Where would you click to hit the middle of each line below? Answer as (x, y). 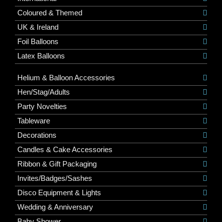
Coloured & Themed (50, 12)
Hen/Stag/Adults (44, 92)
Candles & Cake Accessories (65, 149)
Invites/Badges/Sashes (55, 178)
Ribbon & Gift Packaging (57, 164)
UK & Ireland (38, 27)
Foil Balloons (38, 41)
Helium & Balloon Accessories (66, 77)
